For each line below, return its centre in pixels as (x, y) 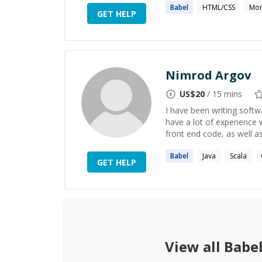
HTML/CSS (219, 7)
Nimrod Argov (208, 75)
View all (194, 247)
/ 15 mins (223, 94)
